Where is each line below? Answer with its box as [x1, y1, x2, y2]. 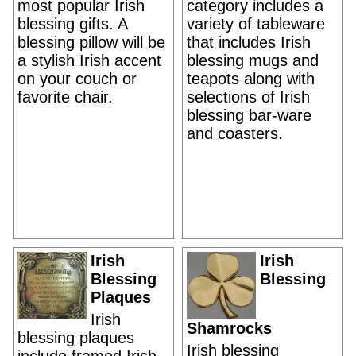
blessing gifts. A [17, 15, 127, 33]
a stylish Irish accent [17, 52, 161, 69]
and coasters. [187, 125, 283, 142]
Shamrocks [187, 319, 272, 338]
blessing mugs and [187, 52, 319, 69]
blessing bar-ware [187, 106, 311, 124]
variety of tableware [187, 15, 325, 33]
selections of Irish [187, 88, 310, 106]
